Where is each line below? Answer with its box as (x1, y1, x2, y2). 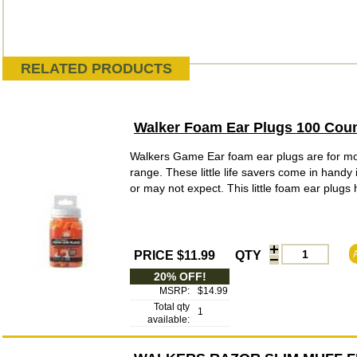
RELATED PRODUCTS (20, 61, 172, 76)
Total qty (154, 301, 190, 312)
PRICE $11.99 (134, 248, 215, 262)
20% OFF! (153, 270, 206, 283)
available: (147, 314, 190, 325)
